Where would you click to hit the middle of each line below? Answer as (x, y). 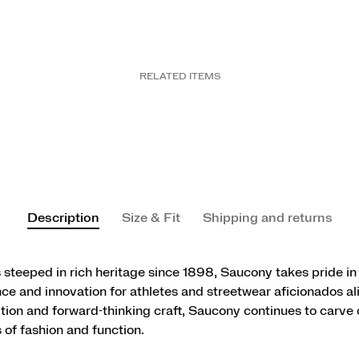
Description (63, 218)
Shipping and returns (267, 218)
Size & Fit (151, 218)
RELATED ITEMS (179, 76)
